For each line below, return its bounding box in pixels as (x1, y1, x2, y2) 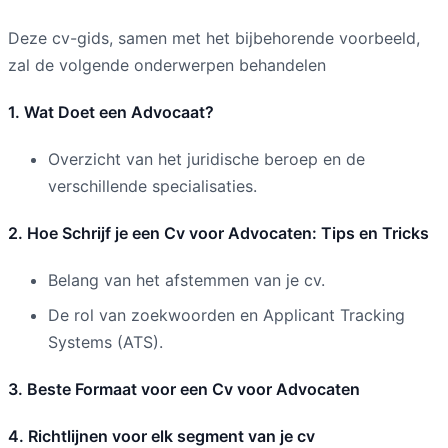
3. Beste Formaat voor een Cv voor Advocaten (8, 378, 360, 399)
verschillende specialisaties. (48, 175, 257, 196)
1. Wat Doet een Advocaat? (8, 101, 214, 122)
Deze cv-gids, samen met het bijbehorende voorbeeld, (8, 27, 420, 48)
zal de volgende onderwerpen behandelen (8, 54, 326, 75)
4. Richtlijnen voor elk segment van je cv (8, 425, 315, 446)
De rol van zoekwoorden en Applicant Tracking (48, 304, 405, 325)
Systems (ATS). (48, 331, 163, 352)
